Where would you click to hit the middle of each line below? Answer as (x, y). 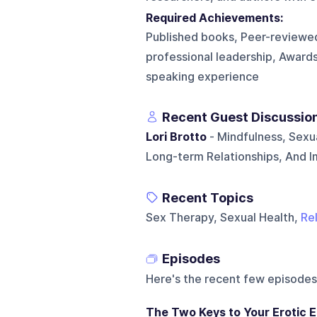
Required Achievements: (217, 18)
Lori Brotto (176, 137)
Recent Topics (207, 197)
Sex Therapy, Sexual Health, (223, 217)
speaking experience (202, 76)
